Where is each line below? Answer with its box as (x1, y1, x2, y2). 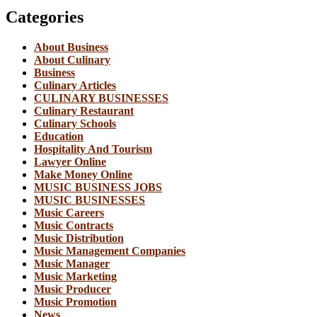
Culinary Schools (34, 117, 116, 130)
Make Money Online (34, 168, 132, 181)
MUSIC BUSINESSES (34, 194, 145, 207)
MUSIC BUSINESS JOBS (34, 181, 162, 194)
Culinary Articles (34, 79, 116, 92)
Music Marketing (34, 270, 117, 283)
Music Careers (34, 207, 104, 219)
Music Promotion (34, 296, 117, 309)
